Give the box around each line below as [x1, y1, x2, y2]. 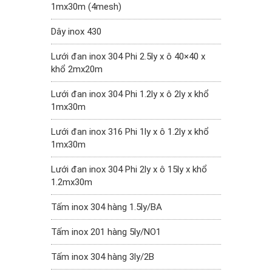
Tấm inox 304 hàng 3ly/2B [51, 251, 154, 263]
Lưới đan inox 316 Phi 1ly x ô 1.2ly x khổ [51, 126, 209, 138]
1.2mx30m [51, 177, 92, 188]
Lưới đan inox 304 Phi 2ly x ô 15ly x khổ [51, 164, 207, 175]
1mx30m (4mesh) [51, 1, 121, 13]
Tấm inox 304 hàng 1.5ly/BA [51, 202, 162, 213]
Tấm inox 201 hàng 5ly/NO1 [51, 226, 161, 238]
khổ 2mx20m [51, 64, 103, 75]
